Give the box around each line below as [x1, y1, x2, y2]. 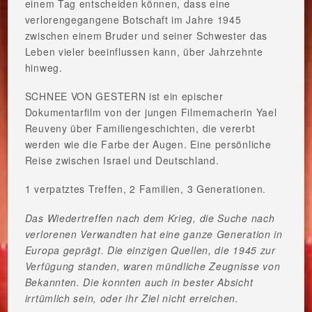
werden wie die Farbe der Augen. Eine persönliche [24, 136, 272, 151]
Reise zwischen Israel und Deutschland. [24, 153, 219, 167]
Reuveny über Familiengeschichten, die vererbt [24, 120, 256, 135]
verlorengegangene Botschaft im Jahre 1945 [24, 12, 242, 26]
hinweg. [24, 60, 63, 75]
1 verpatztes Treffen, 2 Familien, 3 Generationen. [24, 182, 267, 196]
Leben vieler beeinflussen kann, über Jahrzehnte [24, 44, 263, 58]
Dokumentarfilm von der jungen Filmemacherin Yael [24, 104, 277, 119]
